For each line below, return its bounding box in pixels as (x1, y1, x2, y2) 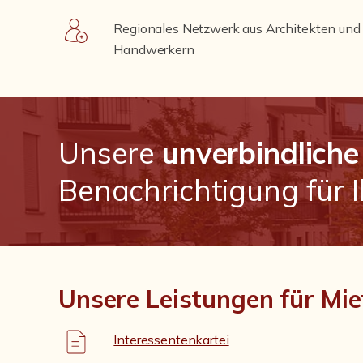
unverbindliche (162, 135, 359, 171)
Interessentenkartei (113, 331, 229, 348)
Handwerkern (113, 41, 194, 58)
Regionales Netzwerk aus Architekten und (113, 20, 361, 36)
